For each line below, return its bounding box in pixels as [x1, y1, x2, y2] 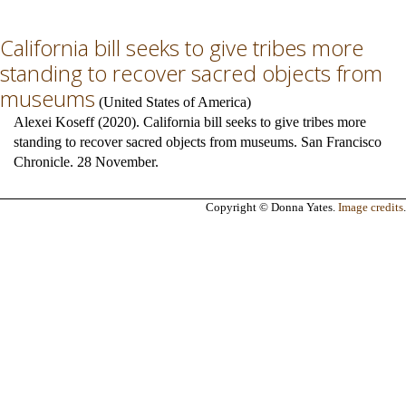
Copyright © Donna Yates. [206, 200, 338, 214]
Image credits [338, 200, 403, 214]
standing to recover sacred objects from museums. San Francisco [14, 134, 382, 150]
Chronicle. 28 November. [14, 154, 159, 169]
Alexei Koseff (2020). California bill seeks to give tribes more [14, 114, 366, 130]
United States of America [103, 94, 246, 110]
